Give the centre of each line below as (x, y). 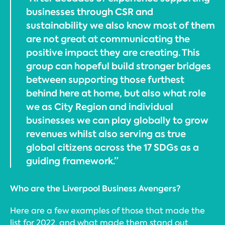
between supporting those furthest (105, 80)
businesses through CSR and (90, 12)
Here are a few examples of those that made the (107, 211)
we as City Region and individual (100, 107)
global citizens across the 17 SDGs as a (113, 147)
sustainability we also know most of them (121, 25)
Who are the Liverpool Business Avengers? (95, 189)
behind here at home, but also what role (116, 93)
